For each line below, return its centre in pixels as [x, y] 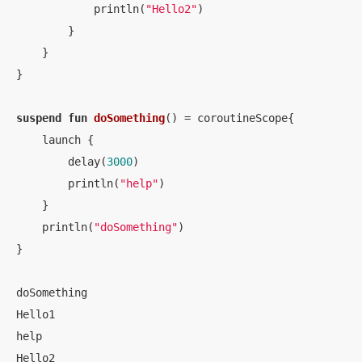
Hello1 [36, 314]
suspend [39, 118]
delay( [61, 162]
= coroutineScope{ [236, 118]
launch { [55, 140]
